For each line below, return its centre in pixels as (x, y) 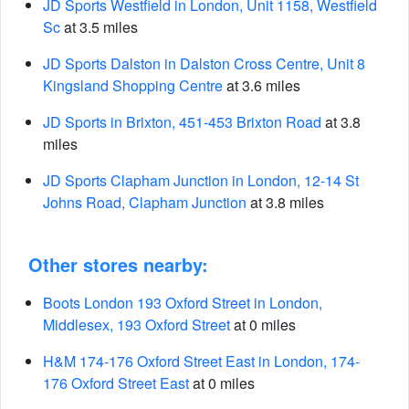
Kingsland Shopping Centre (133, 85)
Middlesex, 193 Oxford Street (136, 325)
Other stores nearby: (118, 264)
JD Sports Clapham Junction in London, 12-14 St (201, 180)
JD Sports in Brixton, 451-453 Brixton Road (182, 122)
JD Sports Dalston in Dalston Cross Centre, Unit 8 (204, 63)
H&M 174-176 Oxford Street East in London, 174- (201, 361)
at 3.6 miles (262, 85)
